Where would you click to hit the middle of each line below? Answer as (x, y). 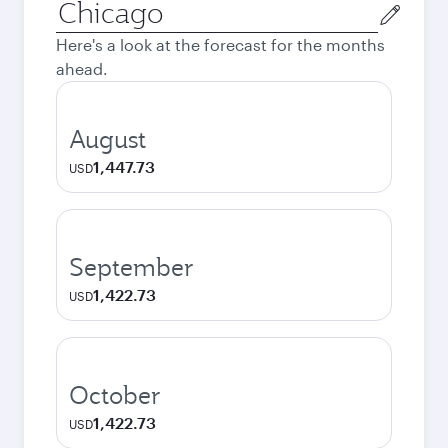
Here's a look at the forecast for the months (220, 44)
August (107, 139)
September (131, 267)
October (115, 395)
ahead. (82, 68)
